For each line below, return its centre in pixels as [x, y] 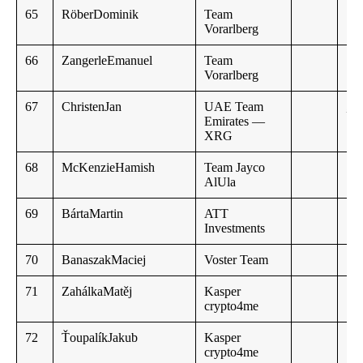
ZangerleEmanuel [107, 61]
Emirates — [235, 122]
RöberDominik [100, 15]
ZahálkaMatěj [97, 292]
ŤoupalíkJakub [100, 338]
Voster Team [236, 260]
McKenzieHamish [108, 168]
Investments [235, 228]
